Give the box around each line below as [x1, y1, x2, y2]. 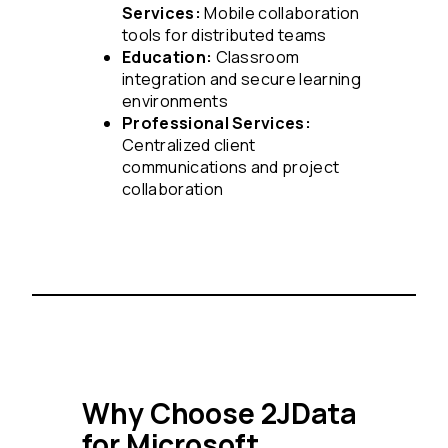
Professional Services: [122, 111, 312, 134]
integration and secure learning [122, 67, 361, 90]
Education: [122, 45, 213, 68]
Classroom [212, 45, 300, 68]
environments [122, 89, 228, 112]
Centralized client [122, 133, 256, 156]
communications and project [122, 155, 340, 178]
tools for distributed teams [122, 23, 327, 46]
